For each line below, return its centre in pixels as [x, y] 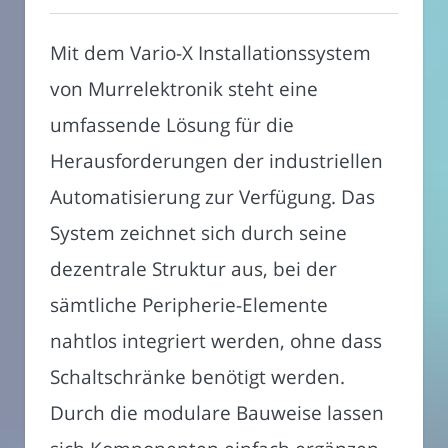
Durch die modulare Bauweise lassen [217, 413]
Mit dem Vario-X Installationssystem [210, 53]
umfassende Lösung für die [172, 125]
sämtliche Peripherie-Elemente [189, 305]
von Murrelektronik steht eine [184, 89]
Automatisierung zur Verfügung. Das [212, 197]
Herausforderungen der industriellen [216, 161]
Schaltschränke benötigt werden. [197, 377]
